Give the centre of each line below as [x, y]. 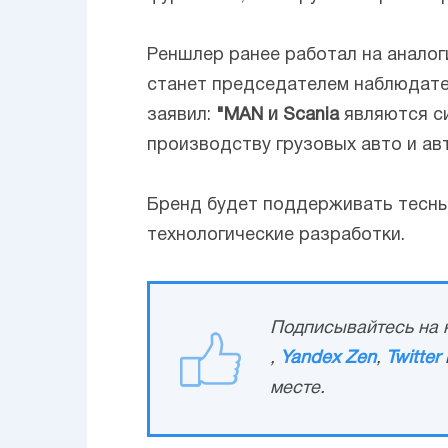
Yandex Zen [328, 359]
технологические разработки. [276, 236]
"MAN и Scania [275, 116]
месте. [297, 389]
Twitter [413, 359]
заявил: [179, 116]
